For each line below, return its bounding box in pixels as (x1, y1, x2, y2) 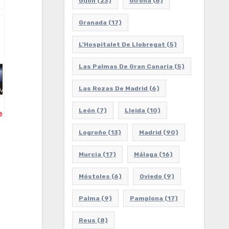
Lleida (124, 107, 145, 114)
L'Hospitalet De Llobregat (78, 41, 165, 48)
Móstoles (78, 173, 110, 180)
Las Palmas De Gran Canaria (78, 63, 173, 70)
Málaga (133, 151, 157, 158)
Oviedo (139, 173, 162, 180)
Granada (78, 19, 107, 26)
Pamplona (129, 195, 163, 202)
